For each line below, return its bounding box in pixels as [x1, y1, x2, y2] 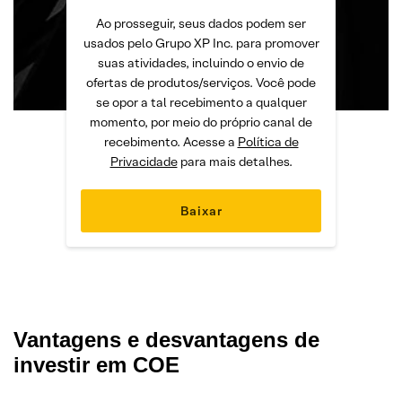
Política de [237, 134, 299, 150]
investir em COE [13, 353, 179, 377]
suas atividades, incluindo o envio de [98, 55, 304, 71]
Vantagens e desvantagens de [13, 328, 319, 352]
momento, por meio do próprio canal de [90, 114, 312, 130]
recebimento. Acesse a [103, 134, 238, 150]
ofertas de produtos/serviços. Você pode [86, 74, 316, 91]
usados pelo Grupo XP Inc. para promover [83, 35, 319, 51]
